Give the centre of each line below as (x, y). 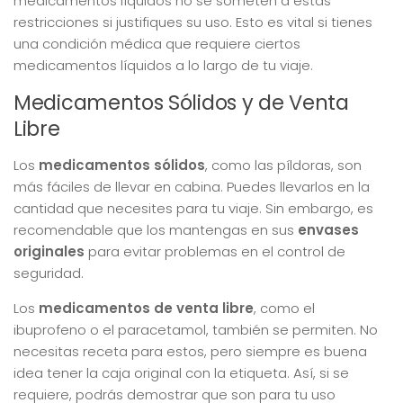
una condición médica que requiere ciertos (157, 43)
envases (328, 229)
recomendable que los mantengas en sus (156, 229)
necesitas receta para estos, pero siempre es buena (190, 351)
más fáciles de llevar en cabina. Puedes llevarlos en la (192, 186)
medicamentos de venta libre (146, 308)
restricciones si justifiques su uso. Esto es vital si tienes (193, 22)
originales (49, 251)
